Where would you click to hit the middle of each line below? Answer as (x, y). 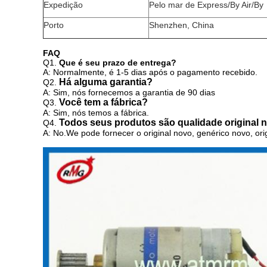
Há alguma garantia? (106, 82)
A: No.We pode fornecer (90, 133)
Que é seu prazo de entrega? (118, 63)
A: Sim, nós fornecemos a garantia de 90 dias (129, 92)
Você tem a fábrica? (103, 102)
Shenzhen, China (181, 25)
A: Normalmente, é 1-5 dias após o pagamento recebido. (150, 72)
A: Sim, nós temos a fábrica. (96, 113)
